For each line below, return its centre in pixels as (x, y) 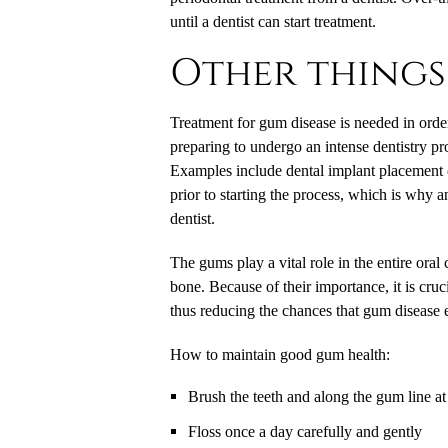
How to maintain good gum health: (279, 354)
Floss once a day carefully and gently (304, 431)
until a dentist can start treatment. (272, 21)
